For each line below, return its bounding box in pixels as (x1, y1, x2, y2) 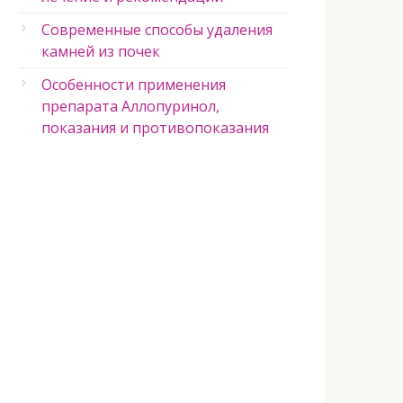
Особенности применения (41, 75, 226, 94)
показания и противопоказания (41, 118, 269, 138)
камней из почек (41, 41, 160, 61)
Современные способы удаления (41, 20, 273, 40)
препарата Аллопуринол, (41, 96, 219, 116)
